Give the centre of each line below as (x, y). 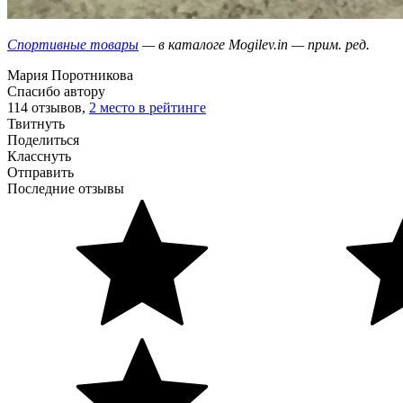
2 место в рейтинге (148, 107)
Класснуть (39, 156)
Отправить (40, 172)
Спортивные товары (73, 44)
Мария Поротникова (70, 75)
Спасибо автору (56, 91)
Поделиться (43, 139)
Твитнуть (36, 123)
